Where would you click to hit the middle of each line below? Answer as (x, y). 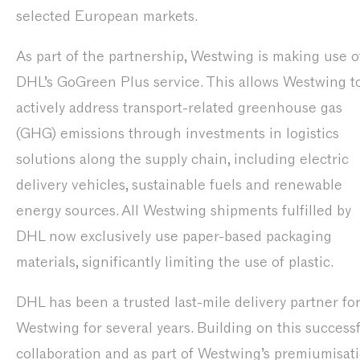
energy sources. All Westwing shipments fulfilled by (184, 211)
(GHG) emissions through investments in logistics (178, 133)
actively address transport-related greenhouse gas (179, 108)
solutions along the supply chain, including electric (182, 159)
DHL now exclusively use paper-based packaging (174, 236)
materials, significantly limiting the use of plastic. (175, 262)
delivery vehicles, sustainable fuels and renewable (179, 185)
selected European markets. (107, 16)
